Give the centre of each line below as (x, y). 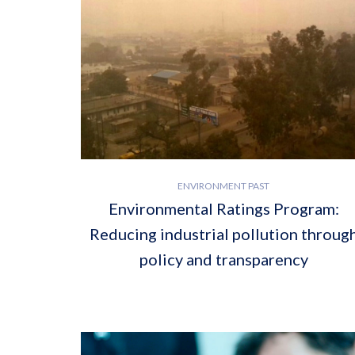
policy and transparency (223, 259)
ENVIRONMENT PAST (223, 185)
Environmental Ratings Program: (223, 208)
